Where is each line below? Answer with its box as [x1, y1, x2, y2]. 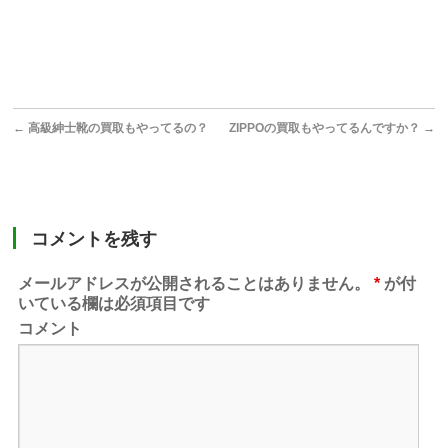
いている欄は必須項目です [18, 295, 211, 312]
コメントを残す [31, 229, 158, 249]
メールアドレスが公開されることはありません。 [18, 275, 371, 292]
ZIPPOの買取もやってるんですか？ [228, 121, 423, 135]
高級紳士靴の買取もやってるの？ [25, 121, 209, 135]
